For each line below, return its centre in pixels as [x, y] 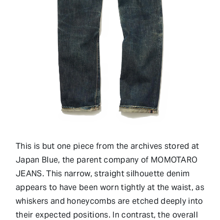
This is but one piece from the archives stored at [108, 146]
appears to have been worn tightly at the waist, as [110, 187]
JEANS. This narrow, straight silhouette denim [103, 173]
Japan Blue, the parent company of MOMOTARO [107, 160]
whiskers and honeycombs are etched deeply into [110, 201]
